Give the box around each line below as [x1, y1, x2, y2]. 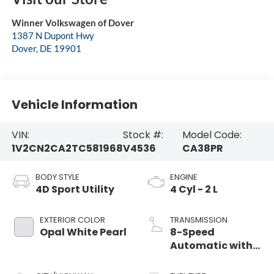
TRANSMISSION [170, 214, 228, 226]
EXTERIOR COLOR [39, 214, 105, 226]
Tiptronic [170, 252, 218, 267]
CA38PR [182, 141, 223, 155]
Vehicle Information [11, 95, 138, 113]
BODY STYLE [35, 171, 80, 183]
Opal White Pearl [39, 225, 127, 240]
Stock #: [122, 127, 163, 142]
